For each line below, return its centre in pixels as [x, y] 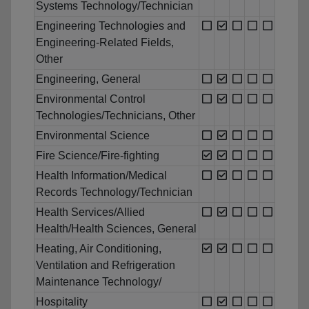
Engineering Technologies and [111, 26]
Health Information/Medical [101, 176]
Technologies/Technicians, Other [116, 116]
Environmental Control [91, 99]
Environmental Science [93, 136]
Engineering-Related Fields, [105, 43]
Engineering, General [88, 79]
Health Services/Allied [90, 212]
